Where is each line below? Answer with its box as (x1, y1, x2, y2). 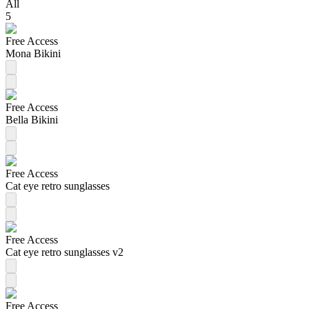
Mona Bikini (6, 47, 61, 59)
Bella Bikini (6, 113, 58, 126)
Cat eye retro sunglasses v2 (6, 246, 123, 258)
